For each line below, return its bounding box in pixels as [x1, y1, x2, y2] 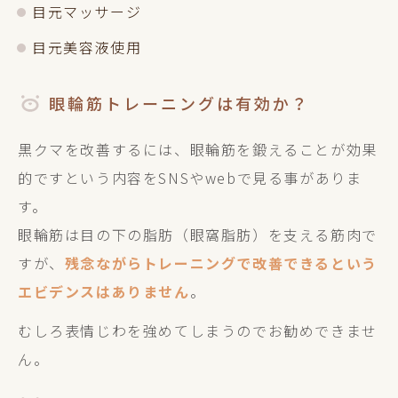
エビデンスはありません [18, 281, 190, 302]
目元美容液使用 [32, 36, 142, 58]
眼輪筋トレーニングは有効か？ [49, 92, 310, 115]
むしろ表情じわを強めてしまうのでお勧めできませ [18, 320, 378, 341]
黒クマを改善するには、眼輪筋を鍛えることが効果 [18, 139, 378, 160]
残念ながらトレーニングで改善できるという [64, 252, 378, 274]
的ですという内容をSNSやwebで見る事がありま [18, 167, 362, 188]
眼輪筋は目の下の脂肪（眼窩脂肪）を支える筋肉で [18, 224, 378, 245]
